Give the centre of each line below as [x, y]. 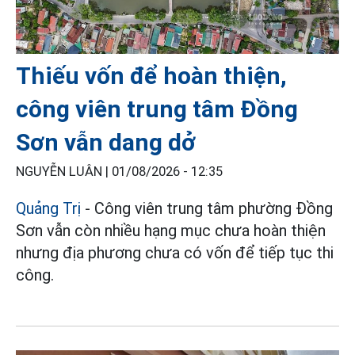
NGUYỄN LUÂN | [64, 171]
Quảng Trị [48, 208]
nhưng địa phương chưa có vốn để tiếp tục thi [175, 252]
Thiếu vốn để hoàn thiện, [151, 75]
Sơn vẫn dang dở [106, 142]
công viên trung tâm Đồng [157, 109]
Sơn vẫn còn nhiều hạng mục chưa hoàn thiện [171, 230]
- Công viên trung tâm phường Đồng [207, 208]
